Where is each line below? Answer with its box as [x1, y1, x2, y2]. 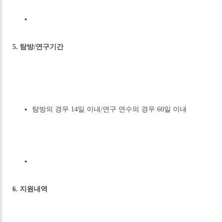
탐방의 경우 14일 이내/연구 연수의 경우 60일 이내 [32, 106, 187, 113]
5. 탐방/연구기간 [12, 43, 64, 51]
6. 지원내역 [12, 185, 48, 193]
